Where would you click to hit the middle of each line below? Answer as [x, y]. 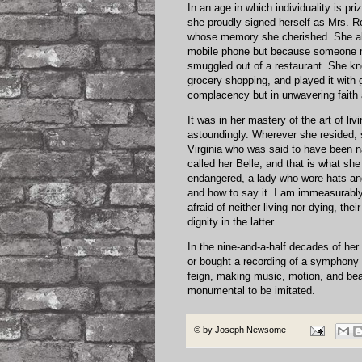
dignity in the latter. [232, 221]
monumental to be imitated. [251, 291]
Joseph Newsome [250, 330]
